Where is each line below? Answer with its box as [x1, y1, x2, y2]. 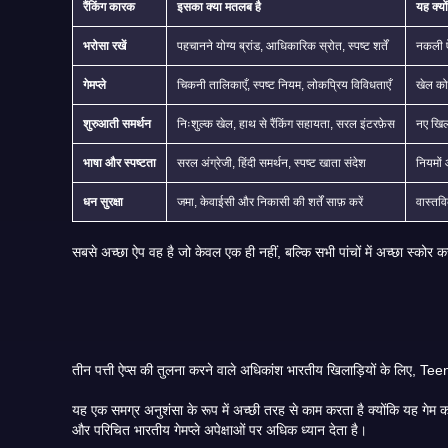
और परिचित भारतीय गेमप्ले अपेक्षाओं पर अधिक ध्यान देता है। [301, 421, 367, 438]
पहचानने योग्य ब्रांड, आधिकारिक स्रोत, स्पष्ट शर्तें [177, 38, 388, 53]
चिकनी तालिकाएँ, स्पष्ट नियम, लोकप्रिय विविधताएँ [177, 77, 391, 92]
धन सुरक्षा [83, 194, 123, 209]
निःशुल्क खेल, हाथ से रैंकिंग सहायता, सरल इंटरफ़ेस [177, 116, 395, 131]
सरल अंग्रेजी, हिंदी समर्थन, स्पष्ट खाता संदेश [177, 155, 366, 170]
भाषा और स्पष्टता [83, 155, 156, 170]
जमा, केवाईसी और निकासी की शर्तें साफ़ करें [177, 194, 363, 209]
